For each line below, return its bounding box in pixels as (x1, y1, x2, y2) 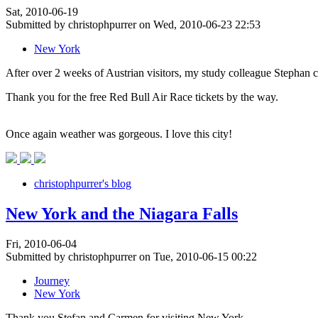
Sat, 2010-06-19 (6, 5, 78, 18)
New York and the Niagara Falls (6, 204, 238, 223)
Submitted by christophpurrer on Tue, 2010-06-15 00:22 (6, 250, 257, 263)
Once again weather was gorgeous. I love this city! (6, 127, 232, 140)
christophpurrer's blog (34, 177, 131, 190)
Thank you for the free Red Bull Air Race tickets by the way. (6, 90, 278, 103)
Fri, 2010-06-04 (6, 237, 77, 250)
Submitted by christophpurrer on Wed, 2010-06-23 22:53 (6, 18, 261, 31)
